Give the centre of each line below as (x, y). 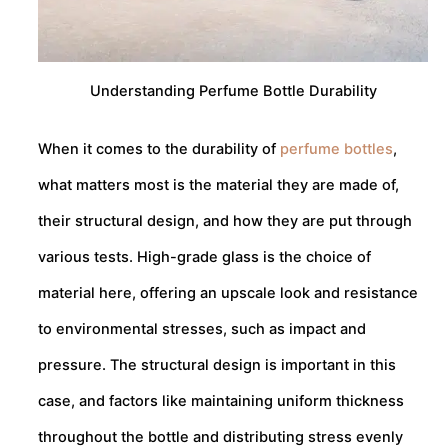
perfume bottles (336, 149)
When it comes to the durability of (159, 149)
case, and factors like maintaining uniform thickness (221, 401)
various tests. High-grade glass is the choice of (204, 257)
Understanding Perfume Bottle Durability (233, 91)
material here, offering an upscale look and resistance (228, 293)
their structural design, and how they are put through (225, 221)
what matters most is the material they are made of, (218, 185)
